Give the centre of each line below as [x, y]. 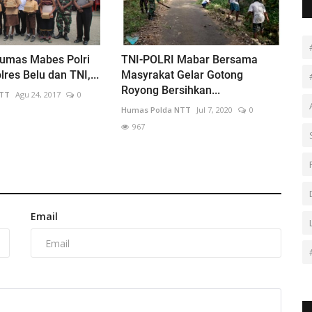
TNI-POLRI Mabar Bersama [189, 60]
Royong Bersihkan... [170, 91]
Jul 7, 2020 [214, 110]
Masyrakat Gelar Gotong [182, 75]
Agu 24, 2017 [38, 95]
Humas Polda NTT [156, 110]
